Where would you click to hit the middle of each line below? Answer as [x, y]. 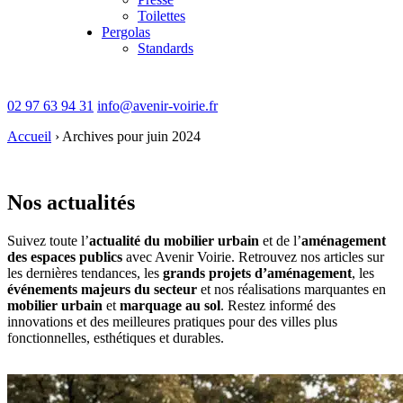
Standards [165, 48]
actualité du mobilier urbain [174, 240]
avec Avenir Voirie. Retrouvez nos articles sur [253, 256]
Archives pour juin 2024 [131, 136]
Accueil [29, 136]
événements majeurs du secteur [102, 289]
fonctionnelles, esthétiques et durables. [116, 337]
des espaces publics [65, 256]
